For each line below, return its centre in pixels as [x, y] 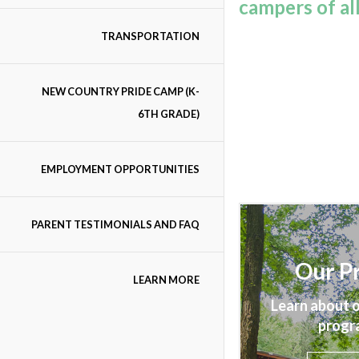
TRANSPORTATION [150, 36]
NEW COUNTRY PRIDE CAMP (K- [121, 91]
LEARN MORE [166, 280]
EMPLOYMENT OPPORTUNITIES [120, 169]
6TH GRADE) [169, 114]
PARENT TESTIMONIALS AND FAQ [115, 224]
